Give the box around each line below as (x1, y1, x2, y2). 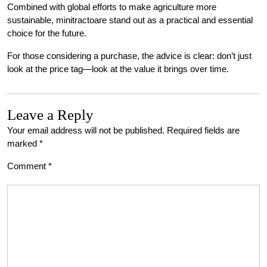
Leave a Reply (7, 107, 94, 123)
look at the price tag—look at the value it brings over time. (7, 64, 229, 74)
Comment (7, 161, 48, 171)
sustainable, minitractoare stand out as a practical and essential (7, 15, 253, 25)
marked (7, 138, 39, 148)
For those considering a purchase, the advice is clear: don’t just (7, 51, 252, 61)
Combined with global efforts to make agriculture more (7, 2, 216, 12)
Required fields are (167, 125, 240, 135)
